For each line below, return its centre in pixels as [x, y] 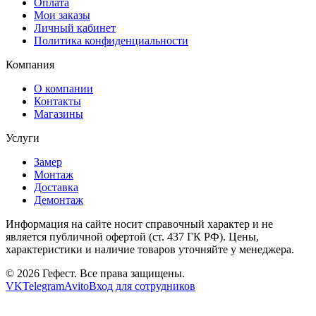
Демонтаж [59, 200]
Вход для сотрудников [142, 286]
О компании [63, 88]
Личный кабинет [75, 28]
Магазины [59, 114]
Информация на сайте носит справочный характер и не [139, 224]
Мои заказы [62, 15]
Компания [30, 64]
